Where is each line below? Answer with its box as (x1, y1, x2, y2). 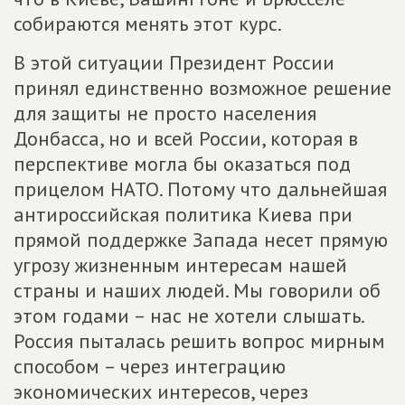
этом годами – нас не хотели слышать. (14, 303, 363, 328)
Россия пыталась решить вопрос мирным (14, 328, 385, 353)
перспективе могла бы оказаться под (14, 151, 351, 176)
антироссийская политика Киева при (14, 202, 353, 227)
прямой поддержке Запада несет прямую (14, 227, 388, 252)
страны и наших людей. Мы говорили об (14, 278, 381, 303)
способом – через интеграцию (14, 353, 286, 379)
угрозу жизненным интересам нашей (14, 252, 347, 278)
